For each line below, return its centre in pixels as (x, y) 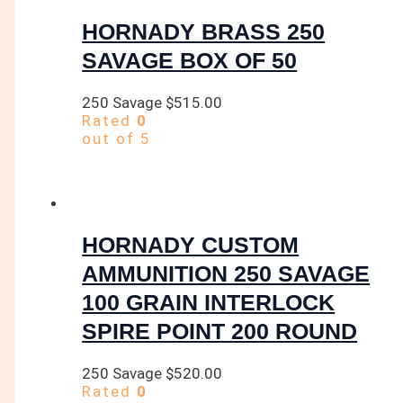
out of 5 (117, 139)
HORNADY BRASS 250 (204, 32)
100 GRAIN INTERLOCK (209, 302)
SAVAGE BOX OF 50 (190, 61)
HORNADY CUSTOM (191, 244)
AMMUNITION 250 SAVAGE (226, 273)
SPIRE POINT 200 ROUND (220, 331)
